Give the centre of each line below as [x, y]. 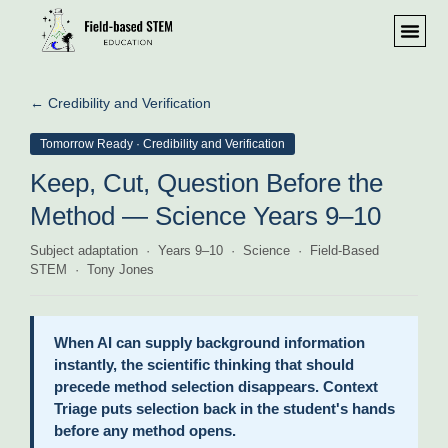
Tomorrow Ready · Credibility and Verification [162, 144]
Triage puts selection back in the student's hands [224, 408]
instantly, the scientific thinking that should [204, 364]
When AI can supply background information [209, 342]
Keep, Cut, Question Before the [206, 183]
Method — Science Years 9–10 [205, 216]
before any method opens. [145, 430]
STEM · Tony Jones [92, 269]
